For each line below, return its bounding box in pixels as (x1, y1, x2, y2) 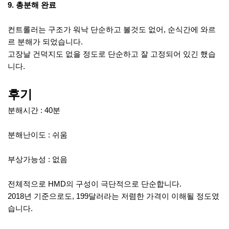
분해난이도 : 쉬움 (8, 130, 67, 139)
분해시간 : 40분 (8, 105, 60, 114)
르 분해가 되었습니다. (8, 37, 83, 46)
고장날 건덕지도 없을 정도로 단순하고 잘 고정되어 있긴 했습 (8, 49, 216, 58)
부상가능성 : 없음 (8, 154, 67, 164)
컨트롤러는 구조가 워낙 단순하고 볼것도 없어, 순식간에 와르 (8, 25, 216, 34)
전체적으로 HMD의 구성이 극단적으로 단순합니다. (8, 179, 181, 188)
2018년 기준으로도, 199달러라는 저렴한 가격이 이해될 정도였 (8, 191, 219, 200)
